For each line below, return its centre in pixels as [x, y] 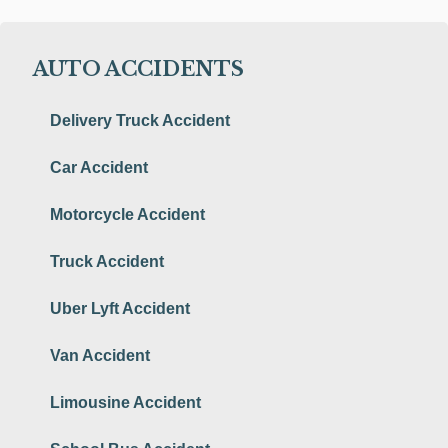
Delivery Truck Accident [140, 120]
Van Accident [100, 355]
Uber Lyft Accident [120, 308]
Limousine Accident [125, 402]
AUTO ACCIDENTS [136, 69]
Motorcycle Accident [127, 214]
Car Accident [99, 167]
